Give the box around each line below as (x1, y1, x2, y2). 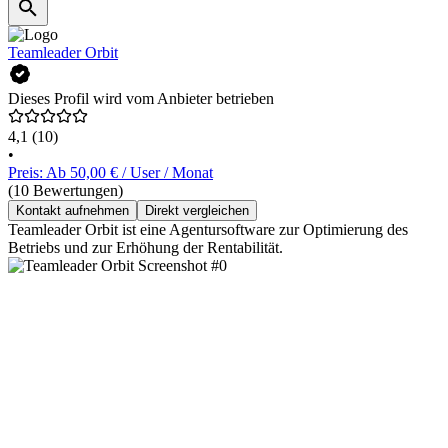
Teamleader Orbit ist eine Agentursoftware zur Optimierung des (8, 221, 408, 239)
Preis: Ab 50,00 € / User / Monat (8, 164, 213, 182)
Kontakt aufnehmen (16, 203, 129, 219)
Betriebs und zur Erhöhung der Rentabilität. (8, 239, 283, 257)
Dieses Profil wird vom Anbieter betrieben (8, 90, 274, 108)
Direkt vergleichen (145, 203, 249, 219)
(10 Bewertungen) (8, 182, 123, 200)
